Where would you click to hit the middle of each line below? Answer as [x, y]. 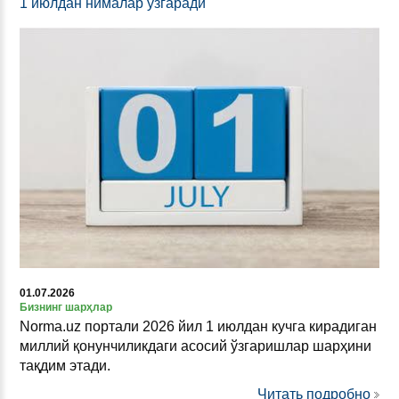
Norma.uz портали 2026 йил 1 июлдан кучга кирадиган [198, 326]
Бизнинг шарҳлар [66, 307]
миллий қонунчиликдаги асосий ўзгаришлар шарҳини [195, 346]
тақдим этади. [65, 365]
